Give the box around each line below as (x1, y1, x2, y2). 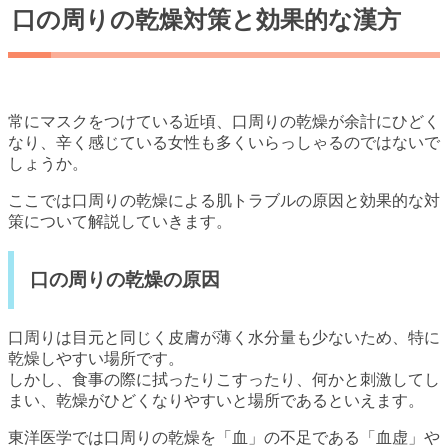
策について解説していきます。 (8, 212, 232, 230)
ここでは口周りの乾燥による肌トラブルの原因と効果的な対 (8, 191, 440, 209)
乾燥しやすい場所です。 (8, 350, 184, 368)
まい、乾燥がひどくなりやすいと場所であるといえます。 (8, 392, 424, 410)
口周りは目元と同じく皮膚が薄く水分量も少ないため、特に (8, 329, 440, 347)
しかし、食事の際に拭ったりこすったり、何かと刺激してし (8, 371, 440, 389)
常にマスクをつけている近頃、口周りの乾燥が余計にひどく (8, 112, 440, 130)
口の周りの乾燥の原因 (30, 269, 220, 291)
